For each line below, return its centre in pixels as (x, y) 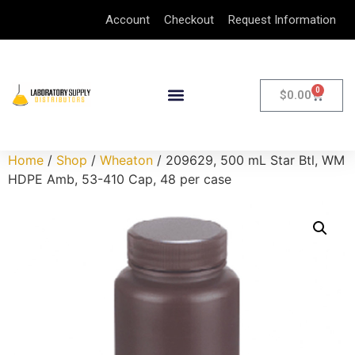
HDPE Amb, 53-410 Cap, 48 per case (120, 179)
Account (128, 20)
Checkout (189, 20)
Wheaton (126, 160)
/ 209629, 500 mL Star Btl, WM (249, 160)
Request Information (282, 20)
